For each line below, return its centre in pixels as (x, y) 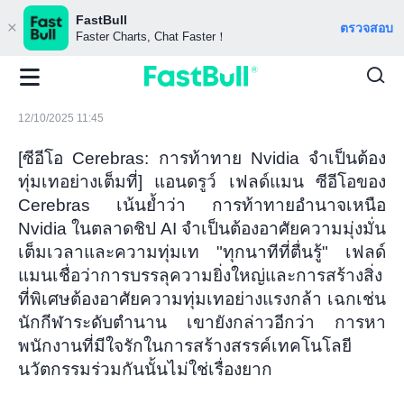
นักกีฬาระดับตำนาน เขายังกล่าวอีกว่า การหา (202, 322)
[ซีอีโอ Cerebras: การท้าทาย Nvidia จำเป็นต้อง (202, 158)
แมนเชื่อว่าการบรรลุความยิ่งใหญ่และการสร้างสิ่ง (200, 275)
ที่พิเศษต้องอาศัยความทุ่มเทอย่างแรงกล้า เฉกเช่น (202, 298)
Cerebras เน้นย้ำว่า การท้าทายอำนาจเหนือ (202, 205)
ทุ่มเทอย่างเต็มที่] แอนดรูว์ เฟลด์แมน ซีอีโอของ (202, 181)
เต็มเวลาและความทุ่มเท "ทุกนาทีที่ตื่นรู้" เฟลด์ (202, 252)
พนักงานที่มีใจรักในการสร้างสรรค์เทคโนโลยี (185, 345)
